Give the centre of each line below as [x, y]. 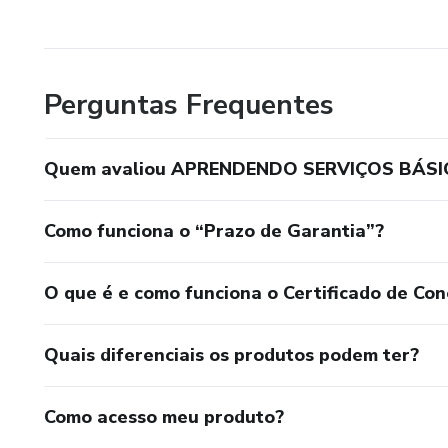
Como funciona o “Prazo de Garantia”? [214, 230]
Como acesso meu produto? [164, 416]
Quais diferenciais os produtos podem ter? [231, 354]
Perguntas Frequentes [189, 104]
